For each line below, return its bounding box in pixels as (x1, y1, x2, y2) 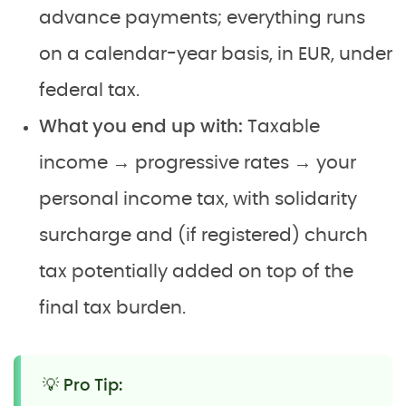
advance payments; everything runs (39, 8, 365, 27)
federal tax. (39, 81, 140, 100)
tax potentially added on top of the (39, 262, 353, 281)
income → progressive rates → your (39, 153, 356, 172)
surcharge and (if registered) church (39, 226, 368, 245)
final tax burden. (39, 298, 186, 317)
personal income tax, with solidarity (39, 189, 357, 208)
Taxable (247, 117, 320, 136)
